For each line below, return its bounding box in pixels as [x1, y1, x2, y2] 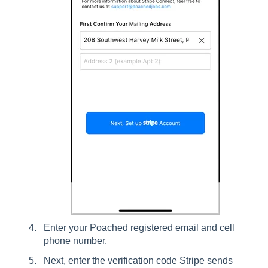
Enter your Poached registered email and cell [44, 223, 234, 233]
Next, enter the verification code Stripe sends [44, 255, 233, 266]
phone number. [44, 236, 109, 246]
